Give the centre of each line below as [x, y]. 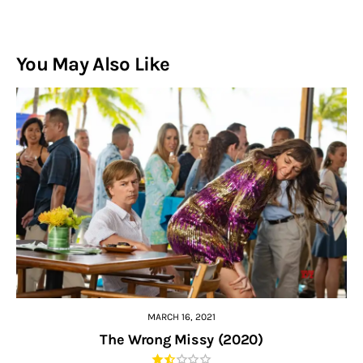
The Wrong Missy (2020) [181, 339]
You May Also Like [93, 64]
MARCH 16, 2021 [181, 316]
